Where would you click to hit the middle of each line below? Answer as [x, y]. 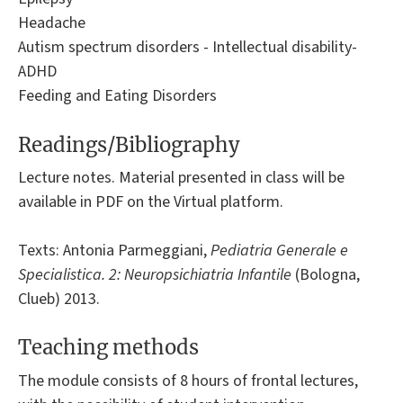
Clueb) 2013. [59, 299]
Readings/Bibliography [129, 144]
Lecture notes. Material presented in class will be [181, 177]
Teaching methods [108, 348]
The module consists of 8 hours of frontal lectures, [188, 381]
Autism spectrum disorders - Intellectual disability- [188, 48]
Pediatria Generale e [279, 250]
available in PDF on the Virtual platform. [151, 201]
